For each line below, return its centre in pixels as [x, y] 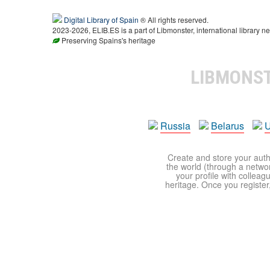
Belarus [228, 126]
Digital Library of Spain [101, 20]
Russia [175, 126]
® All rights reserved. [174, 20]
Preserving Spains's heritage [108, 40]
